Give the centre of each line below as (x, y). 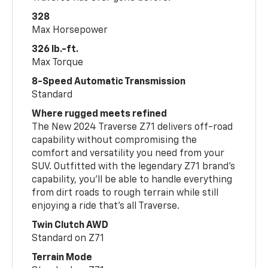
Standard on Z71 (68, 238)
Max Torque (58, 63)
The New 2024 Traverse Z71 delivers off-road (133, 127)
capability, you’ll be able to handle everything (132, 180)
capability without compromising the (115, 140)
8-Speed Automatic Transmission (109, 82)
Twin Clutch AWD (70, 225)
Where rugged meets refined (100, 114)
